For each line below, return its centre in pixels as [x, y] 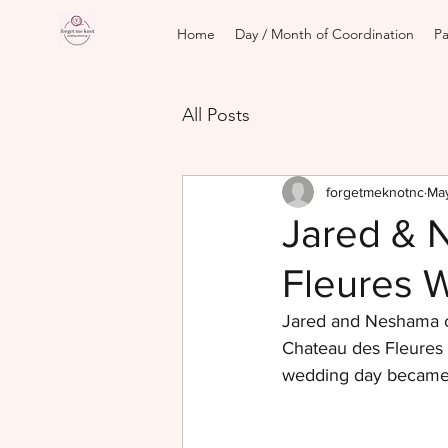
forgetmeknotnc [375, 191]
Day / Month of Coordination [324, 34]
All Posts [216, 114]
